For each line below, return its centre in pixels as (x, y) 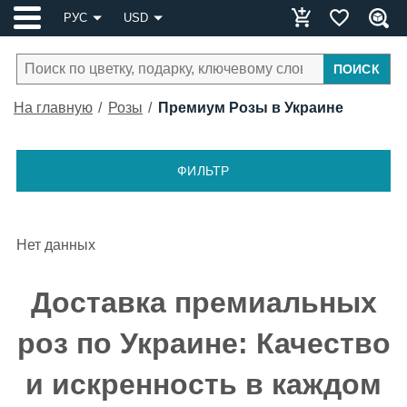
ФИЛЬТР (203, 171)
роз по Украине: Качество (203, 343)
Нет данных (56, 245)
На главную (53, 108)
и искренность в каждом (203, 384)
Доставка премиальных (203, 303)
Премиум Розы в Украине (251, 108)
